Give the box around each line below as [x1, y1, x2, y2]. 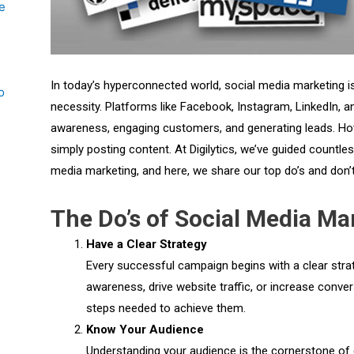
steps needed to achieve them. [85, 300, 246, 315]
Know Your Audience [85, 322, 204, 337]
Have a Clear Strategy [85, 236, 207, 251]
